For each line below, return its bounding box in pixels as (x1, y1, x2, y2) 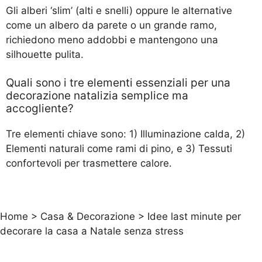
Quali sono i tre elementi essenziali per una (6, 76, 230, 90)
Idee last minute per (147, 210, 241, 222)
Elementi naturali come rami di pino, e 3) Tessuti (6, 143, 232, 155)
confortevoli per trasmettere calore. (6, 157, 172, 170)
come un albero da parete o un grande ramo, (6, 19, 217, 31)
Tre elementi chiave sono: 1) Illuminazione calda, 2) (6, 128, 245, 140)
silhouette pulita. (6, 48, 84, 60)
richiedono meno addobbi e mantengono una (6, 33, 218, 46)
